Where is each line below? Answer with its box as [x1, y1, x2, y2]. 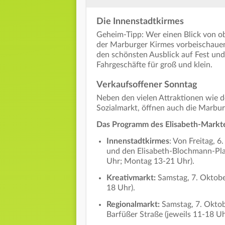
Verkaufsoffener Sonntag [96, 80, 197, 89]
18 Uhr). [106, 183, 135, 192]
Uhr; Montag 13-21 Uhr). [106, 157, 194, 165]
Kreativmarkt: [106, 173, 158, 182]
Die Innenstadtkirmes [96, 17, 184, 26]
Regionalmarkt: [106, 200, 160, 208]
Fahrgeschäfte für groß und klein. [96, 60, 214, 69]
